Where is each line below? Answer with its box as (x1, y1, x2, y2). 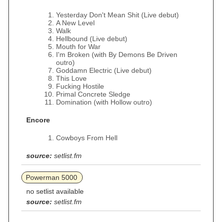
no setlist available (26, 187, 84, 195)
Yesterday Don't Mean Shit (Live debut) (56, 11, 179, 19)
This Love (56, 74, 87, 82)
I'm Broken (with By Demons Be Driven (56, 51, 177, 58)
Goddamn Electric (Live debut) (56, 66, 152, 74)
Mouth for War (56, 43, 101, 51)
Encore (26, 116, 50, 124)
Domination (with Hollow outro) (56, 98, 152, 106)
